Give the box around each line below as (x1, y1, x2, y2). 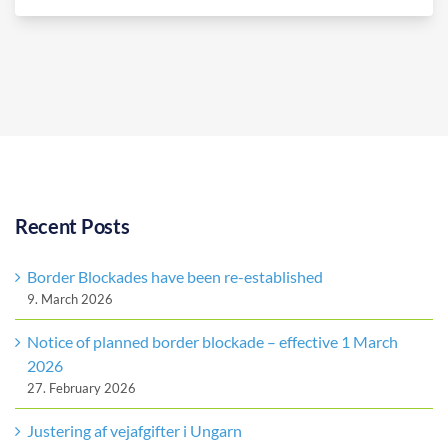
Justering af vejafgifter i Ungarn (26, 421, 242, 441)
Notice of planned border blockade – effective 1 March (26, 332, 398, 352)
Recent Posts (14, 213, 130, 238)
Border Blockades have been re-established (26, 267, 323, 287)
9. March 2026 (26, 291, 113, 308)
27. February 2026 (26, 380, 136, 397)
